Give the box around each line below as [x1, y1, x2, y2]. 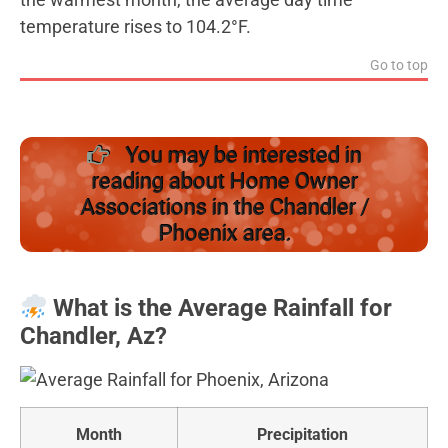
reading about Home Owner [91, 168, 357, 194]
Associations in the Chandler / [79, 194, 369, 220]
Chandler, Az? [20, 321, 167, 350]
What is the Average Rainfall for [47, 293, 393, 322]
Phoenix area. [157, 220, 291, 246]
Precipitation [257, 425, 348, 444]
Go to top [370, 56, 428, 74]
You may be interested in [120, 142, 361, 168]
